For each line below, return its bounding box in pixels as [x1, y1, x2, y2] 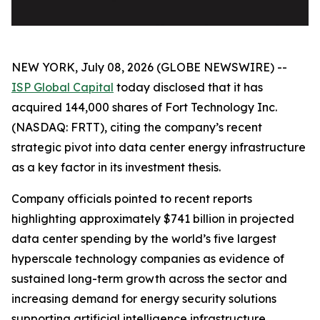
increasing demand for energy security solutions [11, 291, 276, 306]
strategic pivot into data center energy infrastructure [11, 140, 306, 155]
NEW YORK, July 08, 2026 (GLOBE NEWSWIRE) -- [11, 60, 287, 75]
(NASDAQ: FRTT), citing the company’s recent [11, 120, 262, 135]
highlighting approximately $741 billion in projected [11, 211, 294, 226]
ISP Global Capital [11, 80, 114, 95]
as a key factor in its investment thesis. [11, 160, 221, 175]
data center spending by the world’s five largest [11, 231, 276, 246]
